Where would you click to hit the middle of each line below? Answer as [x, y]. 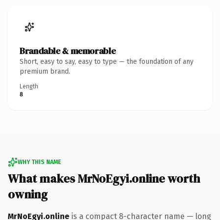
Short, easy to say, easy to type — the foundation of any [107, 61]
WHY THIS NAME [39, 162]
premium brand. [45, 71]
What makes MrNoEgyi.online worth [104, 178]
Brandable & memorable [68, 51]
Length [29, 86]
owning [28, 194]
